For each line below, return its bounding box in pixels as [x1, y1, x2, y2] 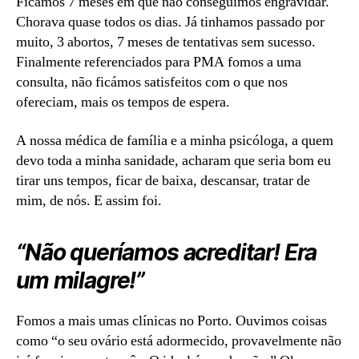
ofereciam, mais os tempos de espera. [16, 93, 230, 112]
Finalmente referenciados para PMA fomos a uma [16, 53, 301, 72]
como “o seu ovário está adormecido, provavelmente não [16, 331, 341, 350]
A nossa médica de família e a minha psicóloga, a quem [16, 131, 333, 150]
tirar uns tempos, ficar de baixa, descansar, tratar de [16, 171, 310, 190]
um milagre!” [16, 266, 145, 294]
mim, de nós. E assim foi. [16, 191, 162, 210]
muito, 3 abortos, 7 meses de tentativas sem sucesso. [16, 33, 316, 52]
